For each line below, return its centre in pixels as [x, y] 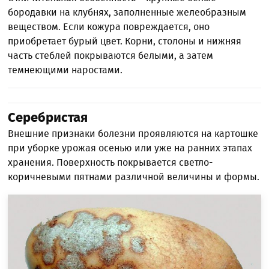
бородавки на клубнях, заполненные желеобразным [127, 12]
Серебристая [48, 117]
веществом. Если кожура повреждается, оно [109, 26]
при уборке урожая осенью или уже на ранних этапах [130, 148]
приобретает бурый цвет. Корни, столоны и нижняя [125, 41]
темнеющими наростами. [65, 70]
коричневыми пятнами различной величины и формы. [134, 177]
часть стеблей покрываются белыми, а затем [111, 55]
